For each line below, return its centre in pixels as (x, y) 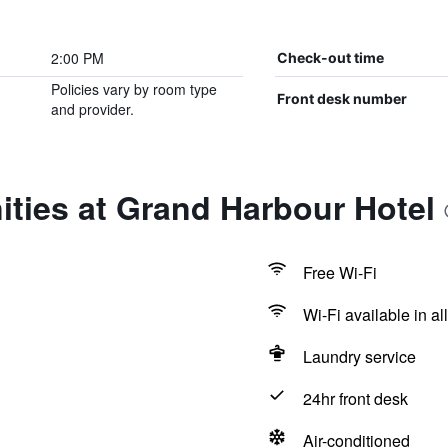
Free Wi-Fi (339, 272)
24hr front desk (355, 398)
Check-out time (330, 57)
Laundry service (359, 356)
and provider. (92, 109)
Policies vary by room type (133, 89)
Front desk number (341, 98)
